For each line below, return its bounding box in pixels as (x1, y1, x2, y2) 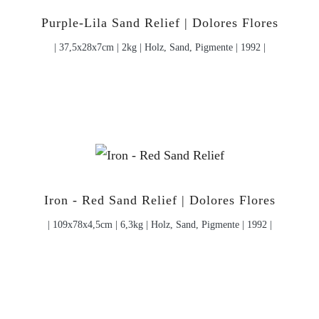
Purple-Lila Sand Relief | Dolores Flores (41, 16, 278, 31)
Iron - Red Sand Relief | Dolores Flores (43, 193, 276, 208)
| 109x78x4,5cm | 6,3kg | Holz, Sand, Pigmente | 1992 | (47, 219, 272, 231)
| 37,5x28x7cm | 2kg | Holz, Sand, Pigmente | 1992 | (53, 41, 266, 53)
